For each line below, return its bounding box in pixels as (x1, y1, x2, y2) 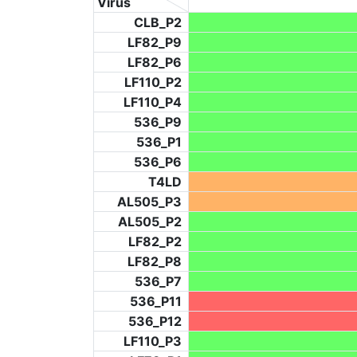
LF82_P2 (128, 233, 182, 249)
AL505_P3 (117, 194, 182, 210)
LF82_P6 (127, 54, 182, 70)
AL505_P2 (118, 214, 182, 229)
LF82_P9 (127, 34, 182, 50)
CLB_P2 (134, 14, 182, 30)
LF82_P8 (127, 253, 182, 269)
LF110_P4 (124, 94, 182, 110)
